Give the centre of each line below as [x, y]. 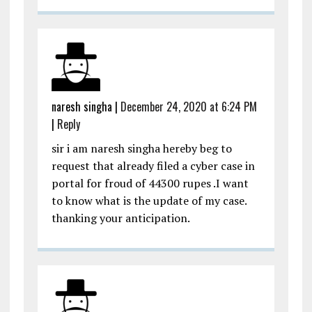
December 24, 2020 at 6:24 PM [188, 107]
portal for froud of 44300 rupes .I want [150, 184]
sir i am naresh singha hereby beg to [141, 149]
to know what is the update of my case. [149, 201]
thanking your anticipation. [120, 218]
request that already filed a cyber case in [153, 166]
